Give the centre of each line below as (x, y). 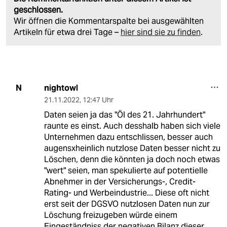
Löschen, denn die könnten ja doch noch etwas (132, 159)
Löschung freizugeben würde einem (110, 215)
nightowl (61, 88)
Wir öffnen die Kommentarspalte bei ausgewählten (109, 21)
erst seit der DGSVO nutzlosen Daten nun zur (127, 204)
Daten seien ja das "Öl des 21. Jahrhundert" (124, 115)
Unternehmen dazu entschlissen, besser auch (128, 137)
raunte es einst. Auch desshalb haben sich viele (132, 126)
